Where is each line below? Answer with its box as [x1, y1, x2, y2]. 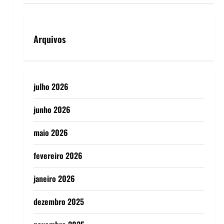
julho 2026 [33, 80, 68, 92]
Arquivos [33, 32, 66, 45]
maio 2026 [33, 126, 68, 138]
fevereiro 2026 [33, 149, 82, 161]
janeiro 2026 [33, 172, 75, 184]
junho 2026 [33, 103, 70, 115]
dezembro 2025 [33, 195, 84, 207]
